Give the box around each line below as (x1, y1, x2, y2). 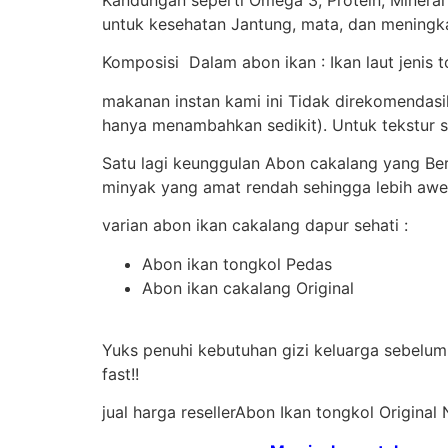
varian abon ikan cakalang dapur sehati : (102, 215, 408, 236)
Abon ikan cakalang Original (142, 277, 354, 298)
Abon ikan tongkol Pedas (142, 253, 332, 274)
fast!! (102, 364, 139, 385)
